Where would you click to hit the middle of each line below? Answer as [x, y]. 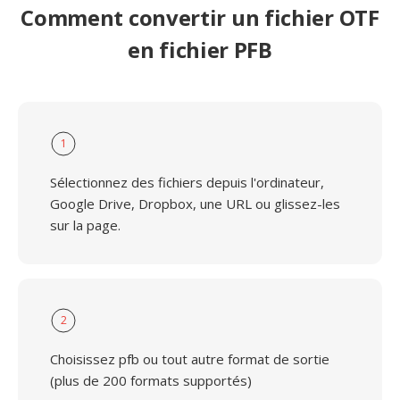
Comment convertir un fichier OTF [200, 17]
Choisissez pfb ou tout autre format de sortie [190, 359]
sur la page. [85, 225]
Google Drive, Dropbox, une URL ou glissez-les [195, 204]
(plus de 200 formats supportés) [151, 380]
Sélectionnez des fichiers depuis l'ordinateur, [187, 182]
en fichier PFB [200, 50]
